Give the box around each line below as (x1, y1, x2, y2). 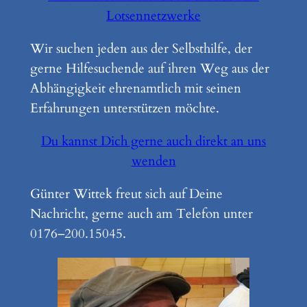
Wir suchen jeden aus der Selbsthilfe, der (29, 40, 252, 58)
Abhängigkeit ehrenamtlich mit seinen (29, 79, 241, 98)
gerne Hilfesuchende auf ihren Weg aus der (29, 60, 269, 78)
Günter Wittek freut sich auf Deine (29, 185, 223, 204)
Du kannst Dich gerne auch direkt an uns (41, 132, 266, 151)
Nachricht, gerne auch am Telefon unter (29, 205, 253, 223)
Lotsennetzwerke (106, 6, 201, 25)
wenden (131, 152, 176, 171)
